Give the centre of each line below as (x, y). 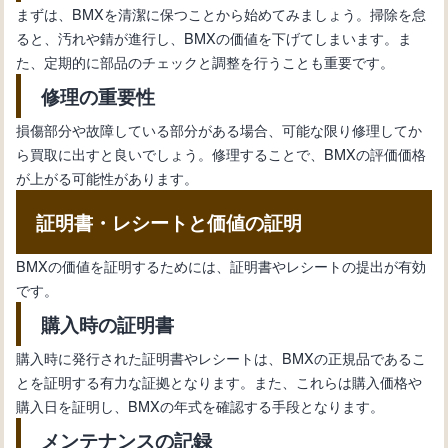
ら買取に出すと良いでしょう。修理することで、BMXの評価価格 (221, 153)
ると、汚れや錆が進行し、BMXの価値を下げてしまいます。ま (214, 37)
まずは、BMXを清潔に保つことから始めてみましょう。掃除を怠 (221, 13)
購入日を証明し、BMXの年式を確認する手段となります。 (200, 405)
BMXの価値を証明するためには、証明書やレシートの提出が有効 (221, 265)
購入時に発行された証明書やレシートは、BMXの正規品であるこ (221, 357)
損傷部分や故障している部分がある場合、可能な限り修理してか (219, 129)
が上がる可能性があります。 (107, 177)
